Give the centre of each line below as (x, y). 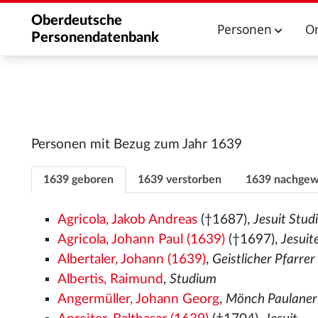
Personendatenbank (95, 38)
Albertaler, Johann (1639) (132, 259)
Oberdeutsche (77, 21)
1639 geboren (78, 180)
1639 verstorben (180, 180)
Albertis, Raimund (111, 279)
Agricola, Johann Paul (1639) (142, 240)
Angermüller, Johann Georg (139, 299)
